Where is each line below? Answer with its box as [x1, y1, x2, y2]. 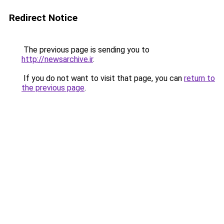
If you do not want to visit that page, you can [21, 73, 184, 83]
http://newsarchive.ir [21, 54, 93, 64]
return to [184, 73, 215, 83]
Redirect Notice [9, 12, 77, 23]
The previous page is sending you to [21, 45, 149, 54]
